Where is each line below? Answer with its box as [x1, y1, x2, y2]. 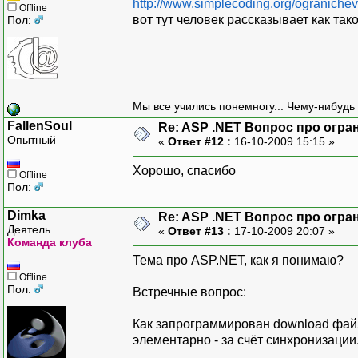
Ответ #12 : [168, 134, 231, 148]
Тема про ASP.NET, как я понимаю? [133, 253, 344, 267]
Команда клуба [7, 235, 92, 249]
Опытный [7, 133, 56, 146]
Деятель [7, 222, 50, 236]
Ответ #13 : [168, 224, 231, 237]
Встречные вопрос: [133, 284, 246, 299]
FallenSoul [7, 118, 72, 133]
